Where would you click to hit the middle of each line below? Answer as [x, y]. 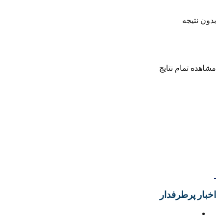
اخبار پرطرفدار [188, 194]
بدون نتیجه [199, 20]
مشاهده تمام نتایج [188, 68]
